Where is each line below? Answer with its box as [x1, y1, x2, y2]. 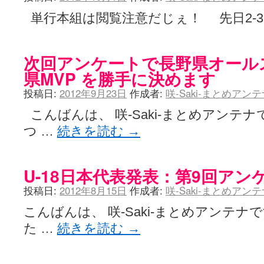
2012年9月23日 [60, 86, 127, 100]
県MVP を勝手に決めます [24, 67, 216, 91]
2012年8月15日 [60, 183, 127, 197]
